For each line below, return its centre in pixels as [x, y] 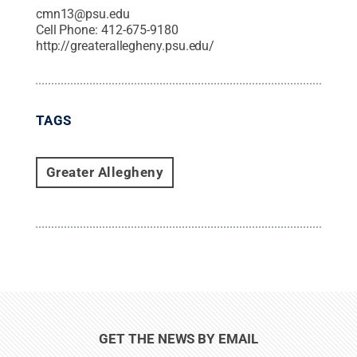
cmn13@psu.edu [82, 14]
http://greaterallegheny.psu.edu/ [125, 45]
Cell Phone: [68, 29]
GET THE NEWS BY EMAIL [178, 338]
